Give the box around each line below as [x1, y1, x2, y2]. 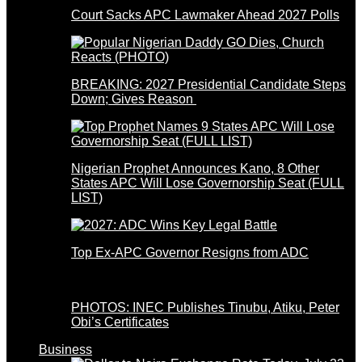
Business [39, 342, 92, 356]
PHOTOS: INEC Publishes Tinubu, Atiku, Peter [71, 300, 339, 314]
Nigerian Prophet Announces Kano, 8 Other [71, 161, 319, 175]
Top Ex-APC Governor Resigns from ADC [71, 245, 309, 259]
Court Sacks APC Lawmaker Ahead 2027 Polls [71, 7, 339, 22]
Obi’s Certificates [71, 314, 169, 329]
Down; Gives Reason [71, 91, 196, 106]
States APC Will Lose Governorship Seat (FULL [71, 175, 344, 190]
